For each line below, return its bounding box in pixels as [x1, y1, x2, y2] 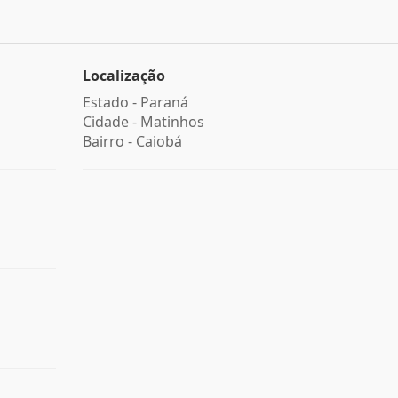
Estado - [82, 92, 140, 112]
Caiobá [135, 131, 182, 151]
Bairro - [82, 131, 136, 151]
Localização [82, 66, 165, 85]
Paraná [139, 92, 188, 112]
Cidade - [82, 112, 140, 131]
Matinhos [139, 112, 204, 131]
